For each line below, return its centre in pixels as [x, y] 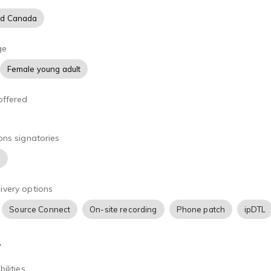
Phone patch [201, 209]
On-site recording [123, 209]
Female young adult [44, 69]
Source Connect [40, 209]
